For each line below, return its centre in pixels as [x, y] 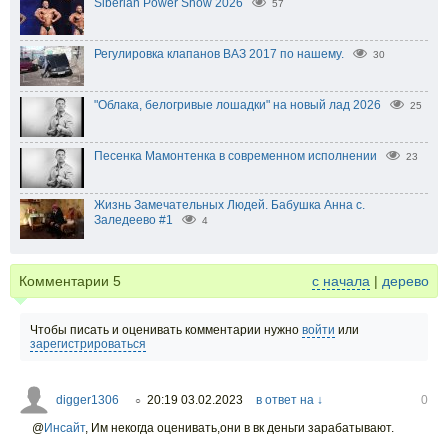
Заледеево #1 [133, 219]
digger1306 [87, 399]
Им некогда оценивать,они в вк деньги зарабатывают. [241, 427]
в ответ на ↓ [289, 399]
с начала [341, 280]
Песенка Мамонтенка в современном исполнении [235, 155]
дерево [405, 280]
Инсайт [64, 427]
